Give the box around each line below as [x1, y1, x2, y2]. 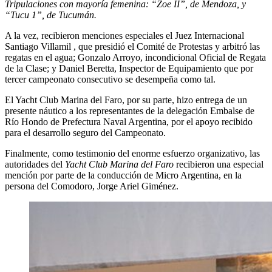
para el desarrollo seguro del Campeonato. [5, 127, 166, 138]
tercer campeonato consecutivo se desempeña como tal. [5, 73, 216, 84]
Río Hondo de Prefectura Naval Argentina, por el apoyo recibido [5, 116, 253, 127]
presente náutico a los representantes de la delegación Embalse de [5, 105, 254, 116]
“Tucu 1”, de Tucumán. [5, 9, 97, 20]
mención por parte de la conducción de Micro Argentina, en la [5, 169, 242, 180]
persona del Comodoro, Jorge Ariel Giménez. [5, 180, 178, 191]
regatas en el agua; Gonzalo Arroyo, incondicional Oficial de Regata [5, 52, 266, 63]
